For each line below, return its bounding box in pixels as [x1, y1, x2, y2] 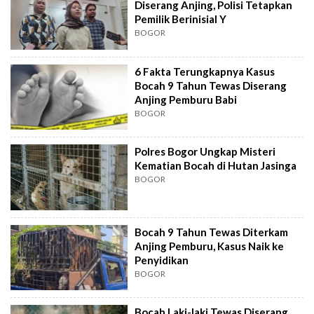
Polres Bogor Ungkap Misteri [135, 145, 276, 158]
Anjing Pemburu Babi [135, 93, 238, 106]
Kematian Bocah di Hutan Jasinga [135, 159, 297, 172]
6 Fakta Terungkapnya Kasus [135, 64, 275, 78]
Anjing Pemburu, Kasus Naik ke [135, 239, 285, 252]
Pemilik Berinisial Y [135, 13, 227, 26]
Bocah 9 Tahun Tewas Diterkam [135, 225, 289, 238]
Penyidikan [135, 253, 189, 266]
